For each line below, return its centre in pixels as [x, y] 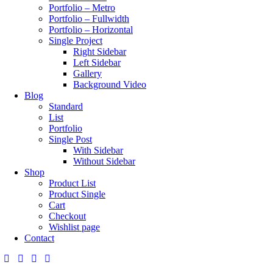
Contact [39, 238]
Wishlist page [74, 227]
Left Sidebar [97, 63]
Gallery [87, 74]
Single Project [76, 41]
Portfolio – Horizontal [91, 30]
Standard [66, 107]
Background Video [110, 85]
